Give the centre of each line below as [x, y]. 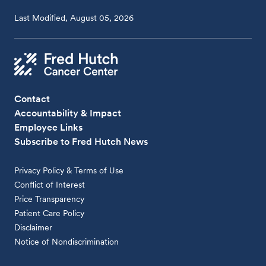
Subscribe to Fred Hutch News [81, 141]
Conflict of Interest [50, 184]
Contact [32, 99]
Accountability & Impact [68, 113]
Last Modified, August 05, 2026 [74, 18]
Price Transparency [50, 199]
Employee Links [49, 127]
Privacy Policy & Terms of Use [69, 170]
